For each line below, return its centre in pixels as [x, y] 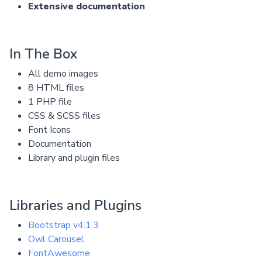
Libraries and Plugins [75, 205]
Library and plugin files [74, 158]
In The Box [43, 54]
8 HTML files [56, 87]
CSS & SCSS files [64, 116]
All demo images [63, 73]
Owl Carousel [56, 239]
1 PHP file [50, 101]
